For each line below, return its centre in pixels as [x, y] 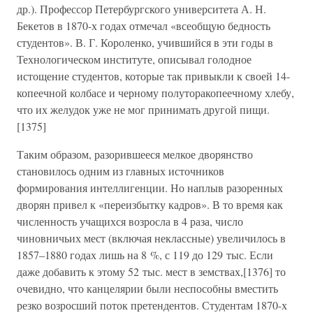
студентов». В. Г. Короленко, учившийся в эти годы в [145, 42]
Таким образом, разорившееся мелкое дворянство [135, 154]
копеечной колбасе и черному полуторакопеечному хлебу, [155, 93]
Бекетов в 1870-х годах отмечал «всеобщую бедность [144, 26]
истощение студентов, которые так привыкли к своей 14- [153, 76]
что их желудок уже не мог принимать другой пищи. [143, 109]
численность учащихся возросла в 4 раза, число [130, 221]
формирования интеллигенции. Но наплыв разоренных [150, 188]
